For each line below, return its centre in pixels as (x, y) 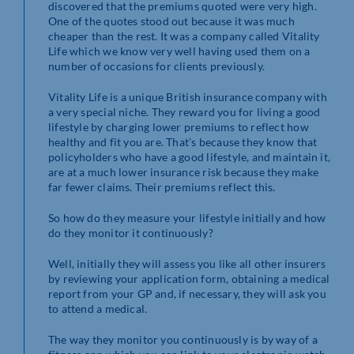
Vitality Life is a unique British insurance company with (188, 96)
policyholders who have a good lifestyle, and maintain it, (189, 156)
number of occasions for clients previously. (157, 66)
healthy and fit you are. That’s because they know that (183, 141)
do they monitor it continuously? (131, 232)
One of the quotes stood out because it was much (171, 21)
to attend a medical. (98, 308)
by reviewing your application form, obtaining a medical (189, 278)
